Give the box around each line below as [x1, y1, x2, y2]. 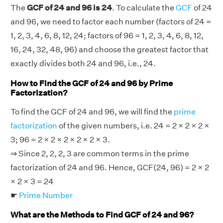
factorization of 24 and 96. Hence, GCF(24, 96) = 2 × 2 [10, 162, 209, 172]
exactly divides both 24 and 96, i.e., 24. [10, 59, 156, 69]
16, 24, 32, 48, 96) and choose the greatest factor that [10, 45, 209, 55]
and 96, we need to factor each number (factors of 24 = [10, 17, 212, 27]
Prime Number [19, 190, 73, 200]
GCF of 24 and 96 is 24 [27, 3, 112, 13]
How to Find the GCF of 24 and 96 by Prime [10, 78, 173, 88]
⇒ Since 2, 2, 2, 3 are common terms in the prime [10, 148, 189, 158]
